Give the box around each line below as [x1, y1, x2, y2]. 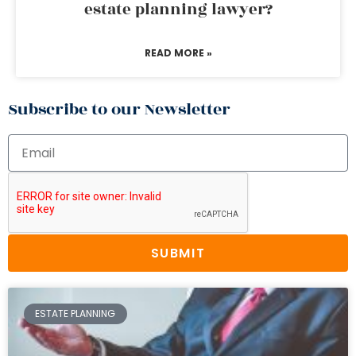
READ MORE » [144, 46, 212, 60]
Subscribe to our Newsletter [8, 97, 230, 122]
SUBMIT [150, 243, 206, 262]
